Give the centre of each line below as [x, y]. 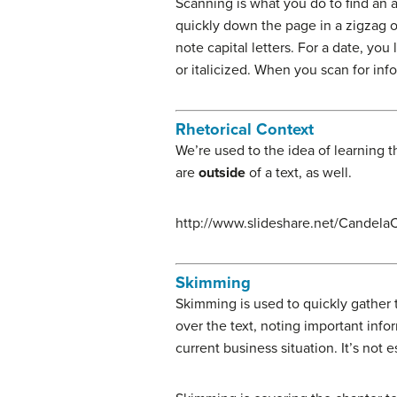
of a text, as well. [299, 172]
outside [222, 172]
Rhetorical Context [245, 129]
